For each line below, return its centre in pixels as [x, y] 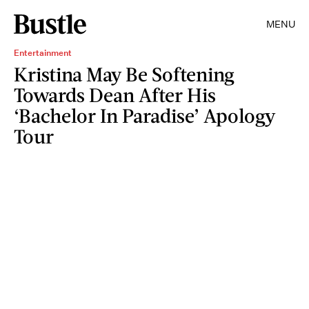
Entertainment [43, 53]
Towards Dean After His [115, 94]
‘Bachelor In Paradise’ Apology [144, 115]
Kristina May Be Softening [124, 74]
